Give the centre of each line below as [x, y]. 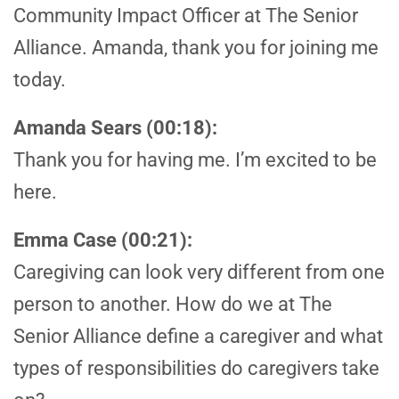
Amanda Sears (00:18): [115, 128]
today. [40, 80]
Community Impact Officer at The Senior [186, 16]
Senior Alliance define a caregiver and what [198, 337]
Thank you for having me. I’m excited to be [195, 160]
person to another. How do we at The [173, 305]
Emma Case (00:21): [103, 240]
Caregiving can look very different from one [199, 273]
